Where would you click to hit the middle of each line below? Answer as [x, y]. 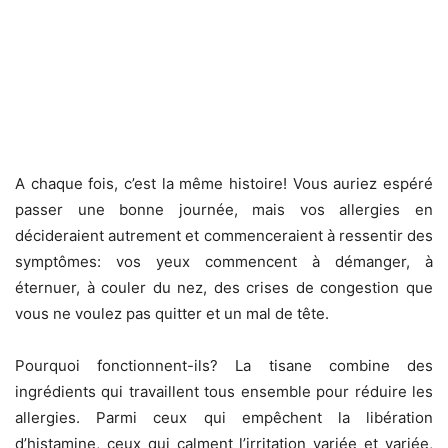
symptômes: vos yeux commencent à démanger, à [224, 262]
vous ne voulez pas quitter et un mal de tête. [172, 314]
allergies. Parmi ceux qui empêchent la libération [224, 418]
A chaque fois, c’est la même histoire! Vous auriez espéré [224, 184]
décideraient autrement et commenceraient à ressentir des [224, 236]
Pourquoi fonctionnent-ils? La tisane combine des [224, 366]
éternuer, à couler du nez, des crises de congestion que [224, 288]
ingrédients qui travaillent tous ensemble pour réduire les [224, 392]
